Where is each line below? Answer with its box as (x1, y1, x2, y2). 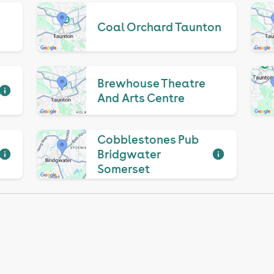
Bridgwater (97, 147, 160, 161)
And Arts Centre (97, 91, 185, 105)
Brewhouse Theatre (97, 76, 205, 91)
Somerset (97, 161, 150, 176)
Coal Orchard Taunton (97, 20, 221, 34)
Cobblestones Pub (97, 132, 198, 147)
